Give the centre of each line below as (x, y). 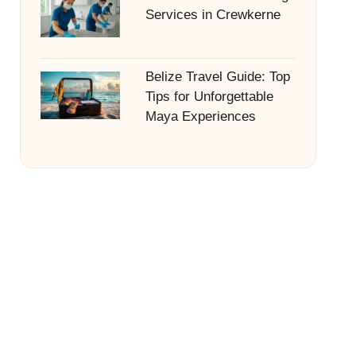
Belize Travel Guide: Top (217, 77)
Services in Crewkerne (213, 15)
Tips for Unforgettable (209, 97)
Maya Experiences (200, 116)
